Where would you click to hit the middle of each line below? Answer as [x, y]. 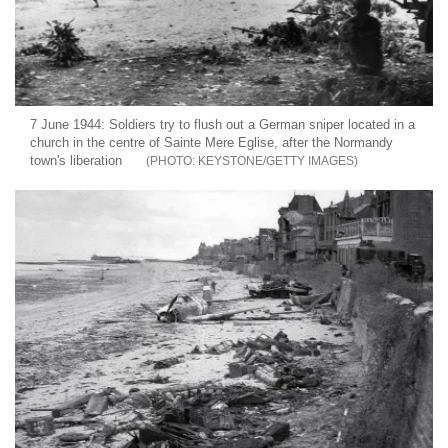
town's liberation [76, 160]
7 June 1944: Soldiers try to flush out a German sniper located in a [222, 124]
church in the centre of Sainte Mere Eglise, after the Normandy [211, 142]
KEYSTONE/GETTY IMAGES [276, 160]
